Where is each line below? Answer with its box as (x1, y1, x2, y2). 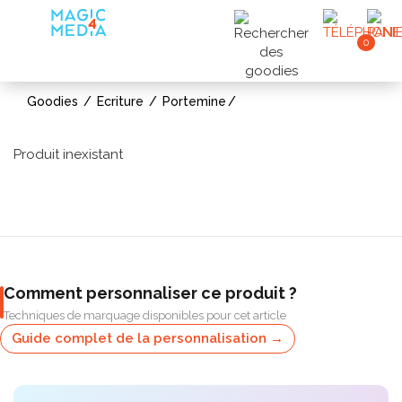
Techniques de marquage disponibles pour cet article (4, 309, 286, 322)
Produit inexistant (13, 146, 123, 162)
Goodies (27, 94, 78, 109)
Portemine (162, 94, 226, 109)
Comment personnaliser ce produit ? (4, 284, 297, 302)
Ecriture (97, 94, 144, 109)
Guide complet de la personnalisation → (12, 330, 284, 346)
